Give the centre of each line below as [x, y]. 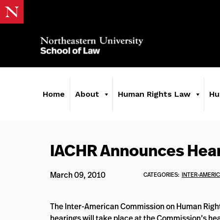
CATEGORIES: [161, 175]
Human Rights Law [154, 94]
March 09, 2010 [78, 175]
